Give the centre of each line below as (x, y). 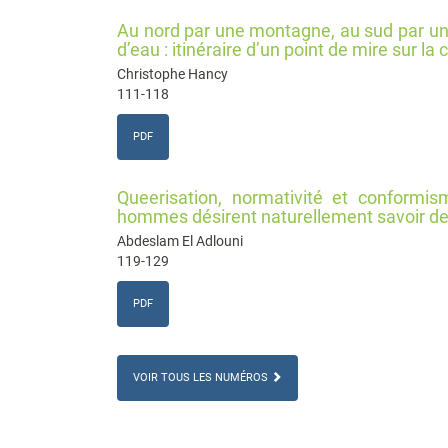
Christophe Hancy (172, 74)
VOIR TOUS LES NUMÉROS (202, 378)
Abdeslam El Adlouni (180, 241)
